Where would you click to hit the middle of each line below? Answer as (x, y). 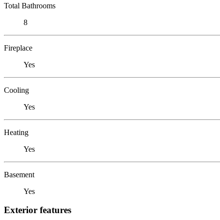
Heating (16, 132)
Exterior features (38, 210)
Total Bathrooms (30, 5)
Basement (19, 174)
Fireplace (18, 48)
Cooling (16, 90)
